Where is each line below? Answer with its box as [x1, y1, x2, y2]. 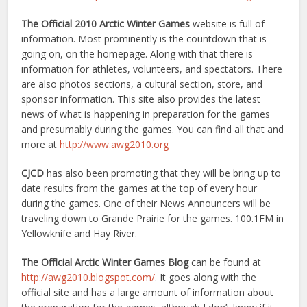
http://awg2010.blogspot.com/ [21, 271, 156, 284]
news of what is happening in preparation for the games [21, 108, 271, 121]
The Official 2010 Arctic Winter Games [21, 17, 191, 30]
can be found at [188, 256, 262, 269]
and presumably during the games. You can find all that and [21, 123, 284, 136]
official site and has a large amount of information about [21, 286, 274, 299]
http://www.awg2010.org [60, 138, 169, 151]
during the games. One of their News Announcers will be [21, 197, 271, 210]
